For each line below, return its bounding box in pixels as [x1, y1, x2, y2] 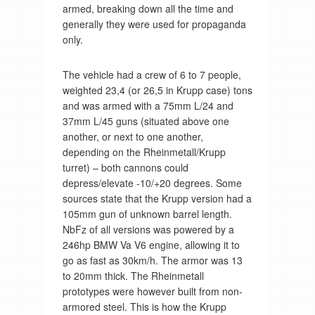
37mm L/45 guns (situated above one [62, 113, 229, 128]
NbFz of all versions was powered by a [62, 221, 234, 236]
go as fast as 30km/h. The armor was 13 [62, 252, 243, 267]
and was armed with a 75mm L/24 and [62, 98, 233, 112]
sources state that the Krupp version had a [62, 191, 252, 205]
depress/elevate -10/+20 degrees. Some [62, 175, 242, 190]
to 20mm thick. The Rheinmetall [62, 268, 204, 283]
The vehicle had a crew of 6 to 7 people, [62, 67, 241, 82]
